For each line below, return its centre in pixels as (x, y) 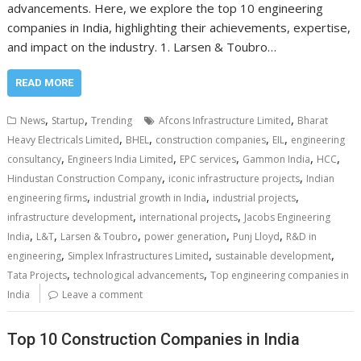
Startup (68, 121)
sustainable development (274, 256)
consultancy (35, 160)
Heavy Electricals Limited (64, 140)
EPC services (208, 160)
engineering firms (48, 198)
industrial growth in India (150, 198)
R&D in (302, 237)
